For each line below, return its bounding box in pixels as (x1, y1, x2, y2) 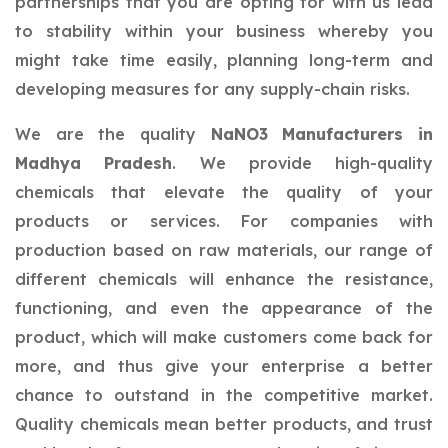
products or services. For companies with (15, 211, 433, 231)
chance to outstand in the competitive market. (15, 385, 433, 405)
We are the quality (15, 124, 211, 144)
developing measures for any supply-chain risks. (15, 79, 410, 99)
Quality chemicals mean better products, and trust (15, 414, 433, 434)
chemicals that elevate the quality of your (15, 182, 433, 202)
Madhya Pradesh (15, 153, 173, 173)
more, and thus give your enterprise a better (15, 356, 433, 376)
